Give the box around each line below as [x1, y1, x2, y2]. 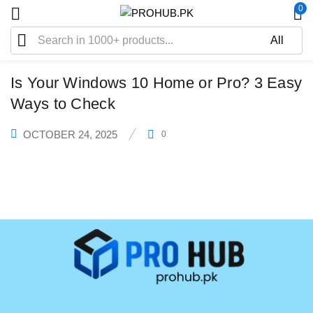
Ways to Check [10, 95, 115, 113]
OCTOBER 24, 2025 [23, 128, 117, 140]
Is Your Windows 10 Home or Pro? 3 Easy [10, 74, 303, 92]
